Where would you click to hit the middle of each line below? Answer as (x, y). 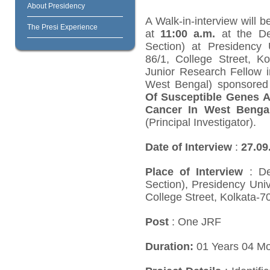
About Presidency (56, 6)
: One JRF (195, 221)
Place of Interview (194, 171)
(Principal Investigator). (200, 122)
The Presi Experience (62, 27)
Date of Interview (188, 147)
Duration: (169, 246)
